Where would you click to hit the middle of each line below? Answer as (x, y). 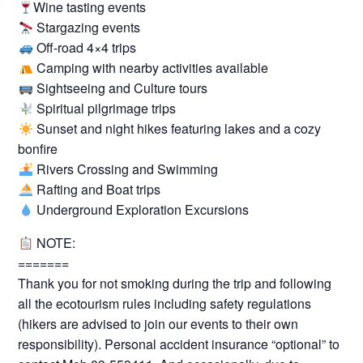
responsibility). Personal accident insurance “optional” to (179, 344)
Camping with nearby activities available (150, 68)
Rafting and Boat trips (96, 190)
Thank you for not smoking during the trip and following (175, 284)
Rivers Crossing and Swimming (125, 169)
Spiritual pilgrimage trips (104, 109)
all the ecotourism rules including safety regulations (165, 304)
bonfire (38, 149)
